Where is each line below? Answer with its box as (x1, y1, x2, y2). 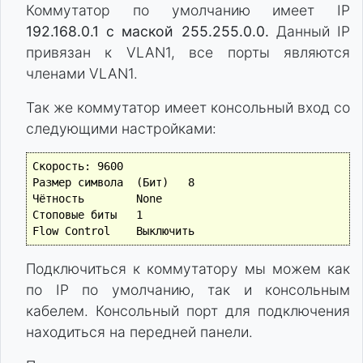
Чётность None (32, 192, 84, 206)
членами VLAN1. (26, 64, 138, 82)
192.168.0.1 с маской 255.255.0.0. (26, 22, 269, 40)
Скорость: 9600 (32, 160, 123, 173)
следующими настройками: (26, 119, 216, 137)
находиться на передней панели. (26, 323, 253, 341)
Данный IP (268, 22, 351, 40)
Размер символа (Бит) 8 (32, 176, 169, 190)
